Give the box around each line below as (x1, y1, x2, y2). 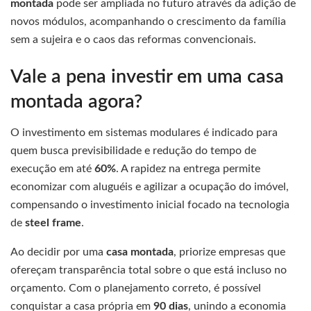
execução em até (10, 163, 94, 175)
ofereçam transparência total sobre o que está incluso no (10, 264, 287, 276)
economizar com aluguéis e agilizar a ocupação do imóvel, (10, 181, 289, 193)
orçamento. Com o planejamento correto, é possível (10, 283, 261, 294)
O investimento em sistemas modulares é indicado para (10, 127, 278, 139)
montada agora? (10, 92, 142, 111)
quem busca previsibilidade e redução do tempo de (10, 145, 256, 157)
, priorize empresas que (174, 246, 285, 258)
